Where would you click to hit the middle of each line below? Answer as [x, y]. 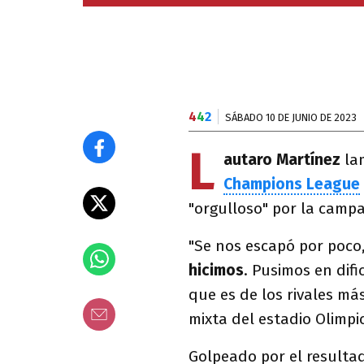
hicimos [216, 270]
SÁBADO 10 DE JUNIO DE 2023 [291, 117]
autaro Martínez [282, 160]
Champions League [292, 184]
